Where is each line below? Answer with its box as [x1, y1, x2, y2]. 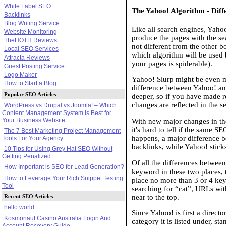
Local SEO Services [4, 45, 59, 52]
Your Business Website [2, 116, 65, 124]
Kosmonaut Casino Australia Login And [4, 214, 111, 222]
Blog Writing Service [4, 19, 60, 27]
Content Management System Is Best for [2, 109, 111, 117]
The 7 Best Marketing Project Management [4, 127, 121, 134]
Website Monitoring [4, 28, 57, 35]
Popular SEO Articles [4, 91, 56, 97]
